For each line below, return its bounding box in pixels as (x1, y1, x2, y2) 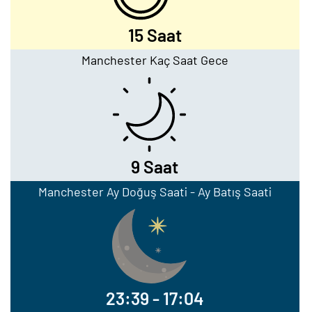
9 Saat (131, 156, 179, 177)
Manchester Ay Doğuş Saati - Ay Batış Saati (38, 184, 272, 199)
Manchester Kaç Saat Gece (81, 52, 228, 68)
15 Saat (127, 24, 182, 45)
